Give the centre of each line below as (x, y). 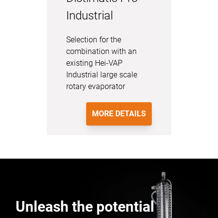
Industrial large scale (102, 75)
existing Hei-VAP (94, 63)
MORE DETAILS (119, 114)
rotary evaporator (96, 86)
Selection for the (94, 40)
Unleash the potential (85, 207)
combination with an (101, 51)
